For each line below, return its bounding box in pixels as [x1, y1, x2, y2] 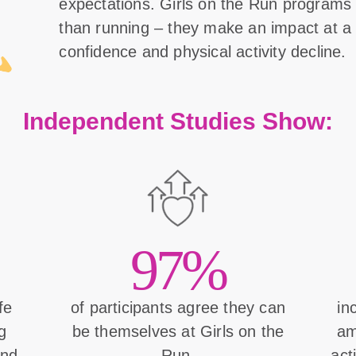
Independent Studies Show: [23, 108, 333, 135]
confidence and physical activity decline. [59, 43, 346, 61]
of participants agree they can [70, 299, 285, 317]
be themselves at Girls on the [72, 323, 284, 341]
